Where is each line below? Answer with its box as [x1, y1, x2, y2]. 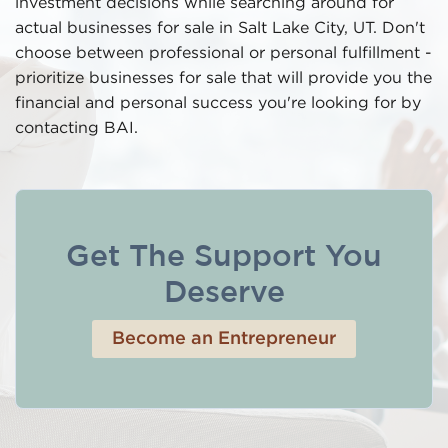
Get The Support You [66, 244, 382, 271]
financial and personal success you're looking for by [15, 96, 421, 111]
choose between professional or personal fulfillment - [15, 46, 432, 61]
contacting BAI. [15, 121, 138, 136]
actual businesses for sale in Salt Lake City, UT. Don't [15, 21, 425, 36]
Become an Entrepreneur [112, 331, 336, 347]
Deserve [163, 280, 285, 307]
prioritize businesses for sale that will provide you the [15, 71, 432, 86]
